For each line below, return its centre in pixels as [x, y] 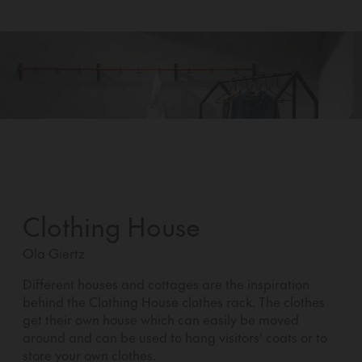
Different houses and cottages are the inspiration [166, 284]
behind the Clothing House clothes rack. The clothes [174, 302]
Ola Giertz [54, 253]
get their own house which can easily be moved [161, 320]
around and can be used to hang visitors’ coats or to [175, 337]
